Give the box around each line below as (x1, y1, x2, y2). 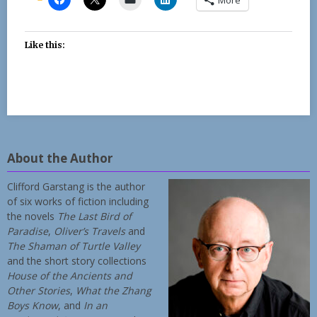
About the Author (7, 149, 113, 166)
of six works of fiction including (7, 194, 149, 208)
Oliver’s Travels (54, 224, 125, 238)
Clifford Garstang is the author (7, 179, 145, 193)
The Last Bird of (57, 209, 132, 223)
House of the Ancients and (7, 268, 132, 282)
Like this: (25, 39, 65, 50)
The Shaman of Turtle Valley (7, 238, 140, 253)
